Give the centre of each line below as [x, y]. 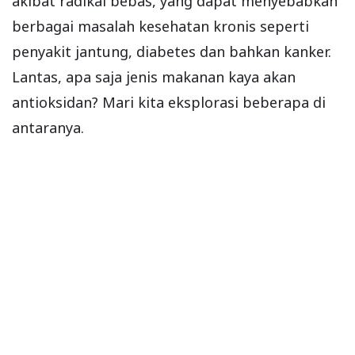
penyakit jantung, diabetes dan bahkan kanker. [172, 51]
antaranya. [48, 127]
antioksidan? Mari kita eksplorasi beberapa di [169, 102]
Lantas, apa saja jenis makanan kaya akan [154, 76]
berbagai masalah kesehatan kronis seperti [160, 26]
